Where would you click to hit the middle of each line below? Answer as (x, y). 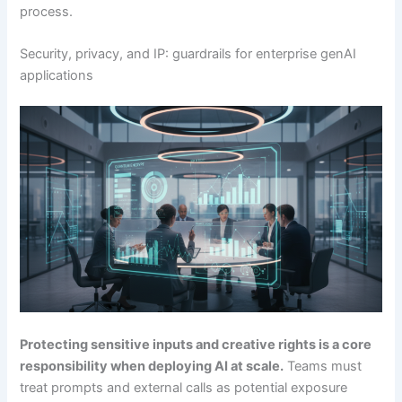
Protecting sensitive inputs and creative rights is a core (196, 344)
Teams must (323, 366)
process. (47, 11)
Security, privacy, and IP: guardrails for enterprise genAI (188, 54)
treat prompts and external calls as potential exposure (184, 387)
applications (57, 76)
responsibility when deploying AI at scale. (152, 366)
